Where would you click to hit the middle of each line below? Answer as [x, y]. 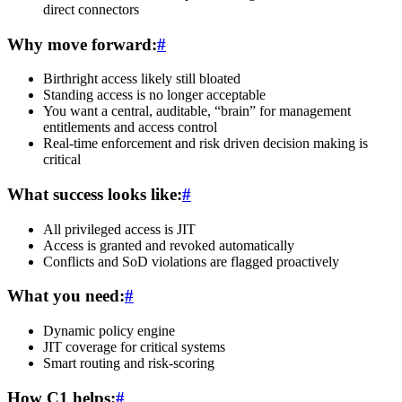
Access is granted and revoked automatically [169, 245]
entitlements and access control [130, 127]
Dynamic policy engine [109, 331]
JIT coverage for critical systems [134, 347]
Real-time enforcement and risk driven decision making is [205, 144]
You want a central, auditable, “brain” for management [197, 111]
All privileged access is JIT [119, 229]
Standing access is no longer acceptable [154, 95]
